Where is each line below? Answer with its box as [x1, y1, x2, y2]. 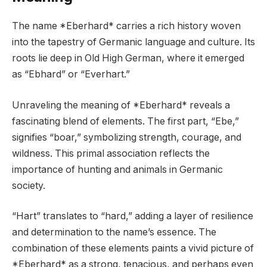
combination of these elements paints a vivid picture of [12, 243, 254, 254]
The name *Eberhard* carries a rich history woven [12, 20, 241, 32]
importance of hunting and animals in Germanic [12, 163, 223, 175]
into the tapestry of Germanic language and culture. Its [12, 36, 255, 48]
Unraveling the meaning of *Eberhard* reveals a [12, 99, 230, 111]
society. [12, 179, 45, 191]
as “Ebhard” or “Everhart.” [12, 69, 130, 80]
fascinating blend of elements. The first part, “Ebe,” [12, 115, 239, 127]
